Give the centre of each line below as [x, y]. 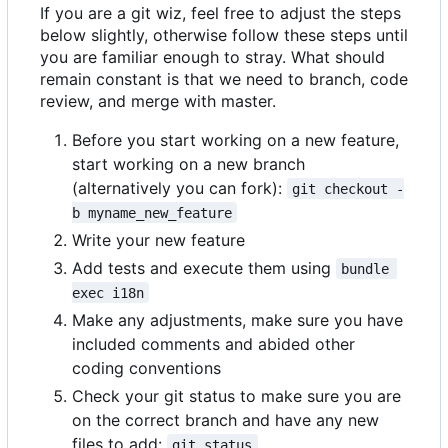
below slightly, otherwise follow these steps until [224, 34]
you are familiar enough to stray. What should [212, 56]
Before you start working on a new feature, [235, 139]
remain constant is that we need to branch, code [224, 78]
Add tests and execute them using [204, 267]
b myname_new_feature [152, 212]
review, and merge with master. [158, 100]
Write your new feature [158, 239]
